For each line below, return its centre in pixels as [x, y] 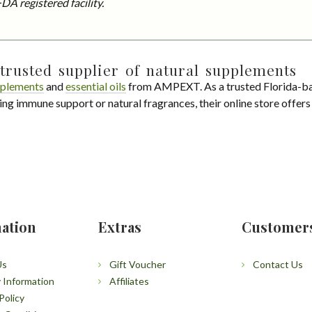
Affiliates [129, 281]
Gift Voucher [137, 264]
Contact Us [278, 264]
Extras [119, 226]
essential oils [96, 86]
